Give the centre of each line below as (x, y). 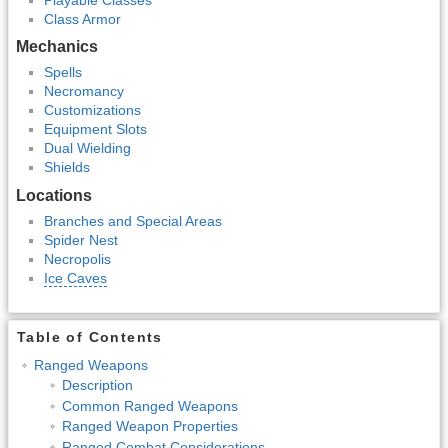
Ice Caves (75, 278)
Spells (63, 72)
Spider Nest (81, 240)
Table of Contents (90, 336)
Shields (67, 167)
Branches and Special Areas (133, 221)
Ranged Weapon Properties (149, 426)
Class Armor (82, 18)
